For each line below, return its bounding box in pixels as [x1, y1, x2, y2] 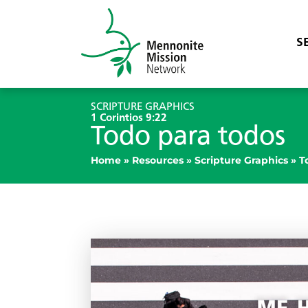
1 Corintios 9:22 [91, 112, 167, 124]
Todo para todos [91, 123, 285, 151]
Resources [132, 154, 184, 166]
